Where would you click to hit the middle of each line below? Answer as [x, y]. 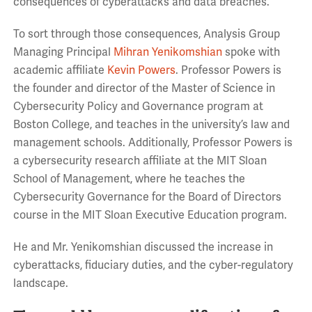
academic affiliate [60, 71]
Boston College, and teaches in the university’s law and [151, 125]
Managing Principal [63, 53]
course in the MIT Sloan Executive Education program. [150, 216]
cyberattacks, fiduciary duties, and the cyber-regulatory [153, 266]
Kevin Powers [141, 71]
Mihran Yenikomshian [167, 53]
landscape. [40, 284]
